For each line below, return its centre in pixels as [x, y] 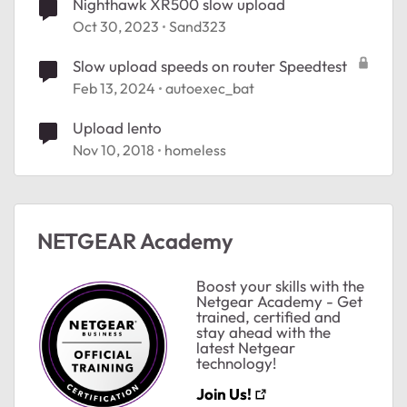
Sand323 [198, 26]
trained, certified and [268, 317]
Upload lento [117, 128]
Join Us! [224, 394]
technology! [238, 363]
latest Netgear [246, 347]
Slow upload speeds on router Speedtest [210, 66]
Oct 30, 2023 [116, 26]
